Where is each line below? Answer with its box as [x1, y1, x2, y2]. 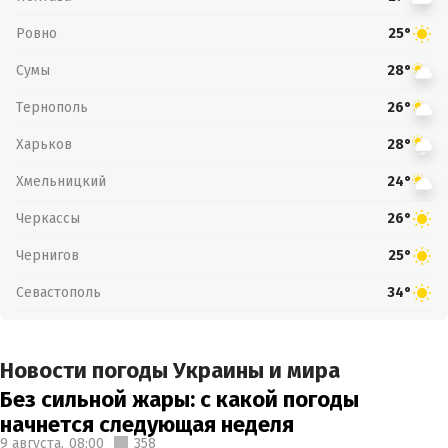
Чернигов [16, 246, 79, 264]
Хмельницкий [16, 172, 106, 190]
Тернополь [16, 98, 88, 116]
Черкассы [16, 209, 80, 227]
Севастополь [16, 283, 101, 301]
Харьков [16, 135, 72, 153]
